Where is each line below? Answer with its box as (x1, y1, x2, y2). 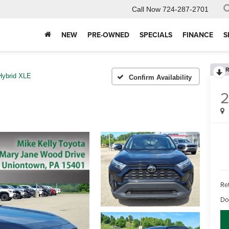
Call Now (132, 5, 161, 14)
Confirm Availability (129, 73, 192, 81)
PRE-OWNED (87, 30, 129, 40)
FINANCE (182, 30, 213, 40)
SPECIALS (140, 30, 172, 40)
